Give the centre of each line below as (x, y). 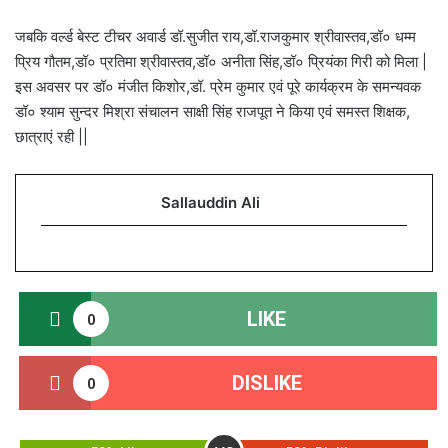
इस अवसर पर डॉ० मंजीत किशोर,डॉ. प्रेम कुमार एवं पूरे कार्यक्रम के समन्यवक (218, 86)
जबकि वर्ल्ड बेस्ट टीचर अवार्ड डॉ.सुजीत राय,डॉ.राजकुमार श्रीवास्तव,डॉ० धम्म (215, 36)
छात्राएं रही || (51, 136)
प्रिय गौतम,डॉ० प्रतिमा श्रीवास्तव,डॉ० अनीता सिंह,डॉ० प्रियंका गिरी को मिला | (221, 61)
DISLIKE (266, 383)
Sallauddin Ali (210, 202)
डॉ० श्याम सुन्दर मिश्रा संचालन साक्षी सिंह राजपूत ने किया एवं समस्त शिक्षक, (212, 111)
